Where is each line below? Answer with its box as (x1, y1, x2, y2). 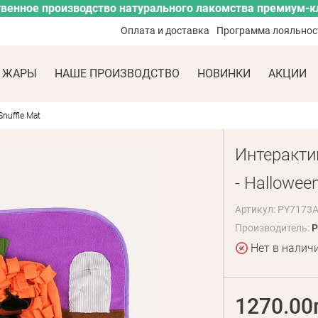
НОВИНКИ (197, 67, 251, 80)
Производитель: (234, 222, 312, 234)
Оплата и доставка (121, 25, 210, 36)
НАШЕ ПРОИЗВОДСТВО (55, 67, 180, 80)
